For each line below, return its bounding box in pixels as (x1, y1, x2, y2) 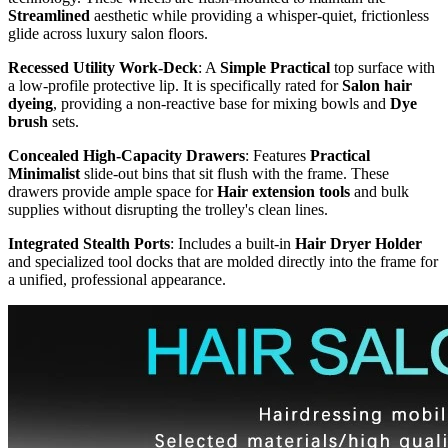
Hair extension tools (217, 183, 350, 201)
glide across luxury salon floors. (8, 25, 208, 43)
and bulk (350, 183, 409, 201)
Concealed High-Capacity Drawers (8, 147, 245, 165)
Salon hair (342, 77, 412, 95)
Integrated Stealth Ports (8, 235, 170, 253)
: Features (245, 147, 310, 165)
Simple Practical (220, 59, 330, 77)
